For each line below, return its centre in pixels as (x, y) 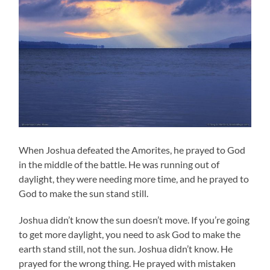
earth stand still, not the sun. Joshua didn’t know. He (126, 248)
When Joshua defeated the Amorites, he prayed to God (132, 149)
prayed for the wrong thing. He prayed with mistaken (127, 263)
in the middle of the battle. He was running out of (119, 164)
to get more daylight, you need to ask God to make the (130, 234)
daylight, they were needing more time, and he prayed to (134, 178)
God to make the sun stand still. (84, 193)
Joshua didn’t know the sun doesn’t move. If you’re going (134, 219)
